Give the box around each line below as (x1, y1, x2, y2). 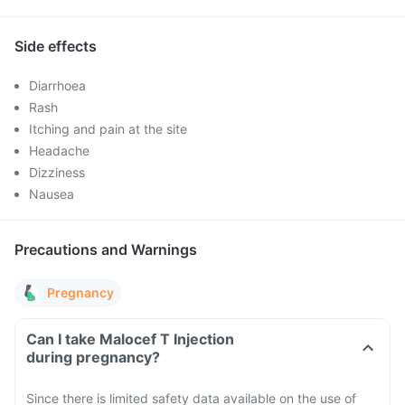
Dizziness (29, 165, 85, 180)
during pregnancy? (26, 348, 160, 366)
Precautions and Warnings (14, 240, 197, 259)
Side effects (14, 37, 97, 55)
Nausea (29, 186, 74, 202)
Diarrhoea (29, 78, 86, 93)
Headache (29, 143, 89, 158)
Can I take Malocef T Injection (26, 330, 234, 348)
